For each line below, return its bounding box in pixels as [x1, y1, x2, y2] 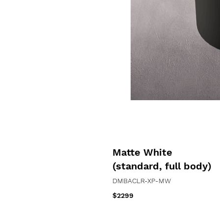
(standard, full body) [112, 160, 212, 172]
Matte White [112, 146, 172, 158]
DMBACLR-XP [112, 177, 155, 185]
